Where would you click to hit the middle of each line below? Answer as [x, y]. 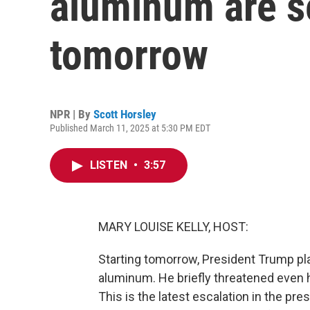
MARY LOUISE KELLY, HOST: [173, 227]
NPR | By [72, 114]
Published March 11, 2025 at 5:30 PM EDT [130, 128]
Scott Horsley [125, 114]
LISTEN [110, 165]
